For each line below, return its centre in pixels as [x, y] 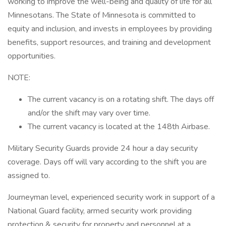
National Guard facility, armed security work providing [100, 211]
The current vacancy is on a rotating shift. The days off [121, 99]
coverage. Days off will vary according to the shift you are [107, 162]
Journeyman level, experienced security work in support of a [111, 197]
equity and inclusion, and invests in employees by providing [110, 29]
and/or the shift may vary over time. [89, 113]
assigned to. [29, 176]
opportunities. [32, 56]
